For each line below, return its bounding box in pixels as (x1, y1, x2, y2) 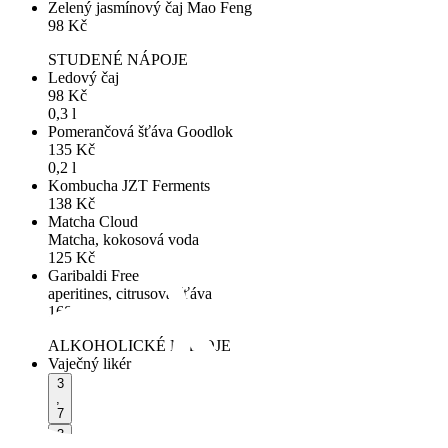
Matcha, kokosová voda (48, 230, 199, 248)
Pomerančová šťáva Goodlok (48, 122, 233, 140)
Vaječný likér (48, 354, 131, 372)
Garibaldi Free (48, 266, 139, 284)
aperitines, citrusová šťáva (48, 284, 212, 302)
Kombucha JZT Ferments (48, 176, 210, 194)
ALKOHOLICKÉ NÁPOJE (48, 336, 231, 354)
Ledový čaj (48, 68, 119, 86)
